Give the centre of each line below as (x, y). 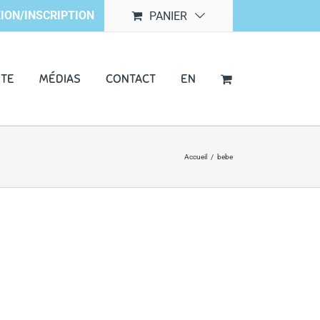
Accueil (196, 157)
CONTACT (131, 79)
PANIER (168, 16)
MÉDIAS (60, 79)
